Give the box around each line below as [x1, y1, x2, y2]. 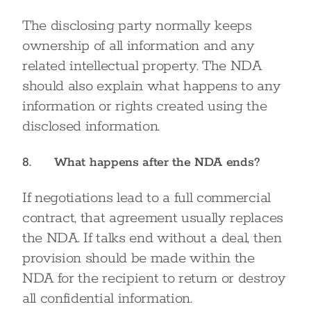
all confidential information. [22, 289, 192, 308]
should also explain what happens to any [22, 77, 281, 95]
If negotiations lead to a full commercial [22, 189, 271, 207]
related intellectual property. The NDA [22, 57, 262, 75]
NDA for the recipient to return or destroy [22, 269, 286, 287]
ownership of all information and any [22, 37, 255, 55]
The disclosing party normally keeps [22, 17, 252, 35]
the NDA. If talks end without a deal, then [22, 229, 282, 247]
